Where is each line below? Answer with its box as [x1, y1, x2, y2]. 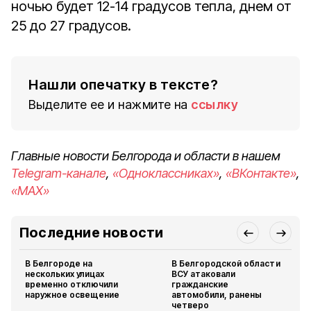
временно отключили [25, 279, 119, 289]
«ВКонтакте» [226, 166, 296, 180]
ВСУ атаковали [171, 269, 236, 279]
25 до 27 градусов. [11, 17, 131, 34]
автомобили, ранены [171, 289, 262, 300]
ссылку [191, 97, 238, 112]
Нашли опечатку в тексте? [28, 76, 218, 93]
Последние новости [19, 224, 164, 241]
